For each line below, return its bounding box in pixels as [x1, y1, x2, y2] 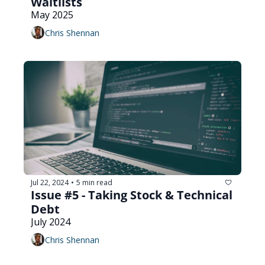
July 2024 [31, 215, 70, 229]
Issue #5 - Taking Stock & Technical [31, 187, 232, 203]
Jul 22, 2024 [31, 177, 69, 188]
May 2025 [31, 8, 73, 22]
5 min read [76, 177, 112, 188]
